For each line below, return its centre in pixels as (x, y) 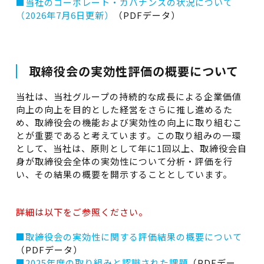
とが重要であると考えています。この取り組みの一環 (128, 135)
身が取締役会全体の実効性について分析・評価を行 (124, 161)
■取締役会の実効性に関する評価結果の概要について (129, 237)
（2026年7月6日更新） (65, 15)
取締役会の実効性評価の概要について (133, 71)
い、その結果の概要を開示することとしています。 (124, 174)
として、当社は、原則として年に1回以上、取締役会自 (131, 148)
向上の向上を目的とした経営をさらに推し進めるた (124, 109)
